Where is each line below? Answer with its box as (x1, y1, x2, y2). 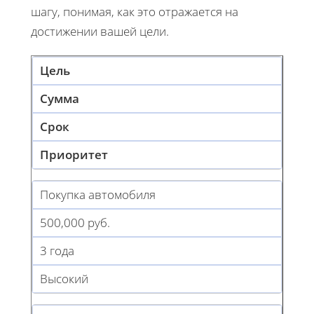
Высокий (40, 270, 88, 287)
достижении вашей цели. (31, 22, 169, 39)
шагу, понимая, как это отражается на (31, 3, 238, 20)
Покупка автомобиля (40, 186, 156, 203)
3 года (40, 242, 74, 259)
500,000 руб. (40, 214, 110, 231)
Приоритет (40, 146, 108, 163)
